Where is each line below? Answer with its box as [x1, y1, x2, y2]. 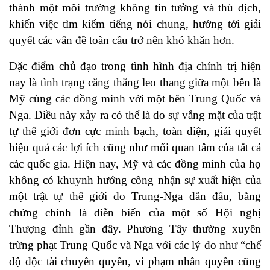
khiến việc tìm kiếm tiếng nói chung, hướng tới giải [9, 17, 261, 31]
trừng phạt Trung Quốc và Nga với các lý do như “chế [9, 239, 261, 252]
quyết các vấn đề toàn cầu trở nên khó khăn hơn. [9, 34, 234, 47]
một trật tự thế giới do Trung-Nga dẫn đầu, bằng [9, 190, 261, 203]
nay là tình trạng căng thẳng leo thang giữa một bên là [9, 76, 261, 89]
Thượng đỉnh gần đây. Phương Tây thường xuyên [9, 222, 261, 236]
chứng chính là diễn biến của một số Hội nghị [9, 206, 261, 219]
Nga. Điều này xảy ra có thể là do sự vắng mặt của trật [9, 108, 261, 122]
